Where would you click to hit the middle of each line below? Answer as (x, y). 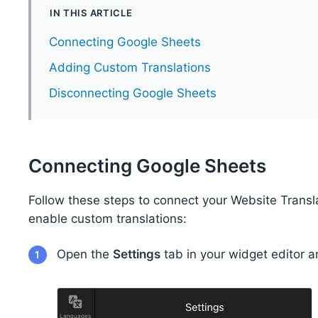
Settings (136, 254)
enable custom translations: (107, 218)
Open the (84, 254)
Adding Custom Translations (130, 68)
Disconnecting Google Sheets (132, 93)
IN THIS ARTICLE (91, 13)
